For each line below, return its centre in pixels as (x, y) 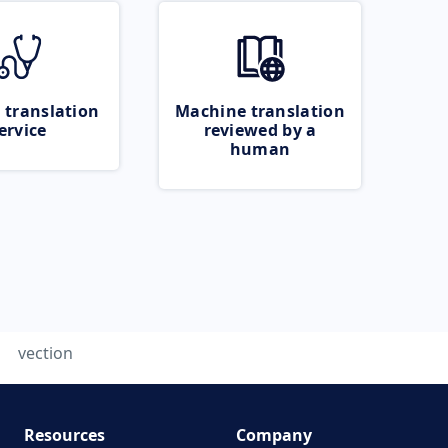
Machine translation (260, 111)
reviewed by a (260, 130)
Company (274, 435)
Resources (64, 435)
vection (45, 353)
